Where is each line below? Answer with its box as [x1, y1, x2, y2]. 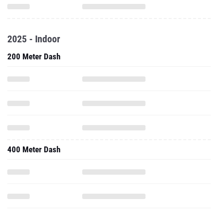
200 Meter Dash [7, 52, 60, 61]
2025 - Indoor [7, 33, 60, 45]
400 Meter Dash [7, 145, 60, 154]
